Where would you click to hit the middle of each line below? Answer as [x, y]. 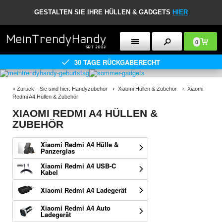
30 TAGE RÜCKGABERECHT [117, 62]
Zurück [26, 89]
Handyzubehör [90, 89]
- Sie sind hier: [54, 89]
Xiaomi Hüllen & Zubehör [147, 89]
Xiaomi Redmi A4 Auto [76, 208]
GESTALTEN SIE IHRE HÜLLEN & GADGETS [103, 12]
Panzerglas [58, 151]
